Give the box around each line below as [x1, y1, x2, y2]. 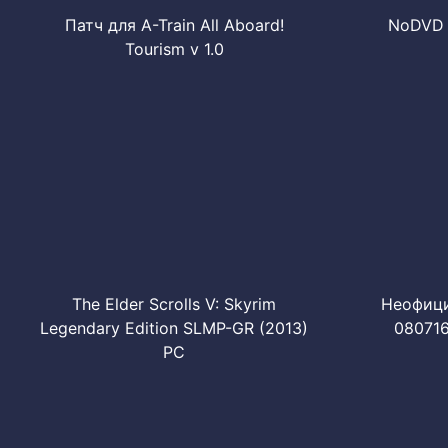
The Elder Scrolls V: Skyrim [72, 294, 276, 314]
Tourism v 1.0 [124, 39, 224, 59]
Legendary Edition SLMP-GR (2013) [40, 318, 308, 338]
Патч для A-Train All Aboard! [64, 15, 284, 35]
